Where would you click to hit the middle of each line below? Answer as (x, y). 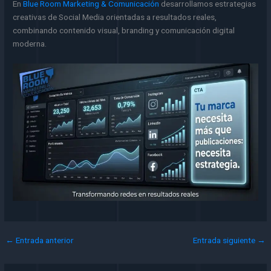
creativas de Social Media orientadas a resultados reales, (115, 17)
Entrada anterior (44, 240)
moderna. (30, 43)
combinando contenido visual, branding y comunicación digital (124, 30)
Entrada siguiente (225, 240)
